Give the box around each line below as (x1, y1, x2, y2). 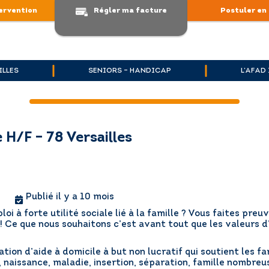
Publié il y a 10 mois (26, 193, 115, 202)
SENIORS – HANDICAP (88, 67, 171, 74)
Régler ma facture (93, 7, 167, 14)
